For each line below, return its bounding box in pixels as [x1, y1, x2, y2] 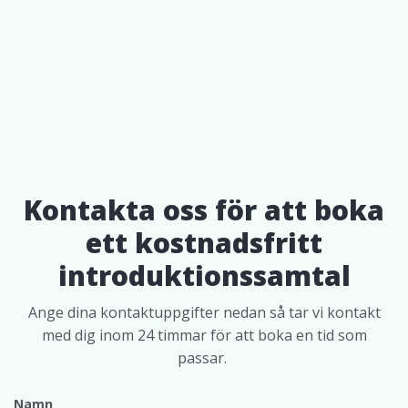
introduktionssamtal [57, 256, 351, 294]
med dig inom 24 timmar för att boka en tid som [41, 324, 367, 345]
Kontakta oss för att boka [24, 190, 384, 229]
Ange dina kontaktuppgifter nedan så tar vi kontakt [27, 301, 381, 322]
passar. [178, 347, 230, 368]
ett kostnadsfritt [86, 223, 322, 261]
